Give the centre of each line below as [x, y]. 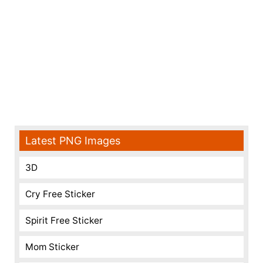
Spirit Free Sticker [64, 220]
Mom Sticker [52, 247]
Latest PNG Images [73, 141]
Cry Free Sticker [60, 194]
